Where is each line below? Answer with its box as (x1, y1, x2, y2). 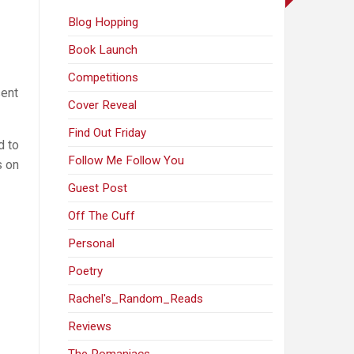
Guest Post (68, 181, 128, 196)
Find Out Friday (68, 126, 147, 141)
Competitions (68, 70, 139, 85)
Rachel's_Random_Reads (68, 292, 204, 307)
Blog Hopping (68, 15, 139, 30)
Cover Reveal (68, 98, 137, 113)
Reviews (68, 319, 112, 334)
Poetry (68, 264, 104, 279)
